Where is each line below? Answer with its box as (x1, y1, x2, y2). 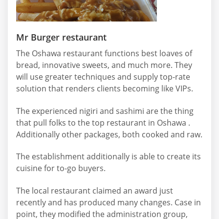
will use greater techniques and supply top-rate (16, 71, 190, 83)
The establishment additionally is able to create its (16, 151, 201, 162)
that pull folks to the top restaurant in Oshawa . (16, 117, 190, 128)
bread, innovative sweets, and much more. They (16, 60, 192, 71)
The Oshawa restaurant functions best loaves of (16, 48, 192, 59)
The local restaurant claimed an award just (16, 185, 173, 196)
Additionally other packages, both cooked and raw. (16, 129, 202, 140)
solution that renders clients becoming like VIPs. (16, 83, 193, 94)
